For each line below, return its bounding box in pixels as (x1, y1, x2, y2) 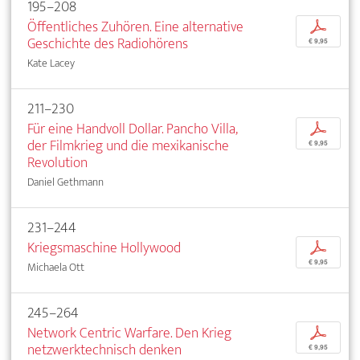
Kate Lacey (27, 53, 75, 72)
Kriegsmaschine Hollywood (27, 235, 181, 260)
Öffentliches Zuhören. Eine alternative (27, 14, 243, 39)
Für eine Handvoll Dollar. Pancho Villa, (27, 116, 237, 141)
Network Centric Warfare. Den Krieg (27, 320, 231, 346)
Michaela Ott (27, 257, 84, 276)
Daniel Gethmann (27, 172, 104, 191)
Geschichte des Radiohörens (27, 31, 188, 56)
